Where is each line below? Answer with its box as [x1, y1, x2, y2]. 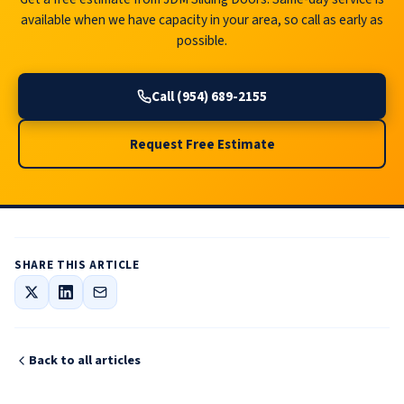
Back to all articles [29, 351, 141, 371]
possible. [177, 30, 227, 50]
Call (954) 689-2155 [151, 86, 267, 106]
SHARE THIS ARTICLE [14, 257, 140, 274]
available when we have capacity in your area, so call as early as [21, 9, 383, 30]
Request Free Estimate [129, 133, 275, 154]
